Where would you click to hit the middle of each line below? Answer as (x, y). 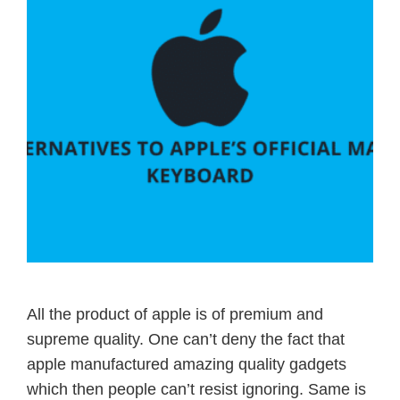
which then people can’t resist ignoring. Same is (196, 389)
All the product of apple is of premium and (175, 314)
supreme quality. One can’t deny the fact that (186, 339)
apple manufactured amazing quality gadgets (187, 364)
